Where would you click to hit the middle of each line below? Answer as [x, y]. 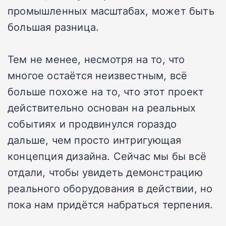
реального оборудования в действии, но [110, 188]
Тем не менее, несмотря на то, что [96, 59]
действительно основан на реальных [102, 108]
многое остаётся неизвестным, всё [98, 75]
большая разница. [53, 27]
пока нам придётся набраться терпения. [110, 205]
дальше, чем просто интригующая [95, 140]
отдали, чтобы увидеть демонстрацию [105, 172]
